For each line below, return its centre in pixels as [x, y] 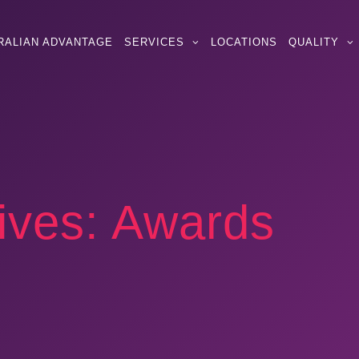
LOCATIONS [244, 42]
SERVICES [154, 42]
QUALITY [314, 42]
